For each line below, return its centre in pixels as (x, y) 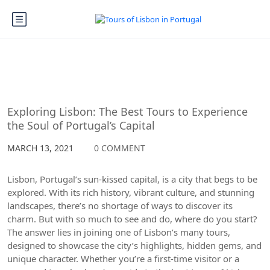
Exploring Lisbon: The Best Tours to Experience (127, 111)
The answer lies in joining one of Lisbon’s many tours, (119, 232)
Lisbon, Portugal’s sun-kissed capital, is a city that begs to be (132, 179)
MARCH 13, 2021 (42, 148)
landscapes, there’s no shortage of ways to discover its (120, 206)
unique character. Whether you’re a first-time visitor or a (123, 259)
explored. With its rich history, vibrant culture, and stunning (131, 192)
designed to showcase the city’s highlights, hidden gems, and (134, 245)
